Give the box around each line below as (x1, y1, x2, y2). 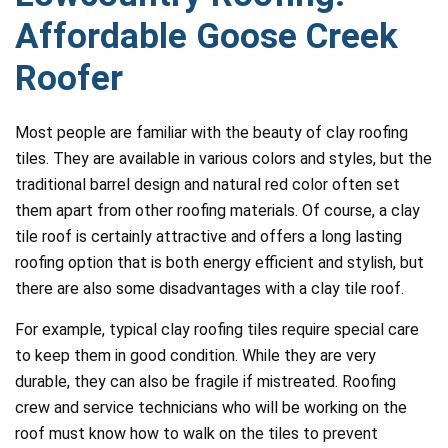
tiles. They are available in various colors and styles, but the (15, 149, 432, 168)
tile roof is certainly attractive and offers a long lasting (15, 227, 402, 246)
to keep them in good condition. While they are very (15, 346, 376, 365)
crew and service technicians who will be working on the (15, 398, 407, 417)
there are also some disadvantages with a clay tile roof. (15, 279, 404, 298)
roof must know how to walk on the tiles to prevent (15, 424, 378, 443)
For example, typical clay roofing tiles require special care (15, 320, 419, 339)
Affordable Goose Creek (15, 16, 398, 57)
